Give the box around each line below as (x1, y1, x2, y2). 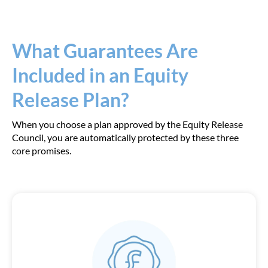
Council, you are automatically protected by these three (12, 132, 239, 143)
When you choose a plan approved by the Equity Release (12, 118, 243, 130)
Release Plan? (12, 88, 129, 111)
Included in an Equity (12, 63, 188, 87)
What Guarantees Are (12, 39, 198, 62)
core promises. (12, 145, 71, 156)
